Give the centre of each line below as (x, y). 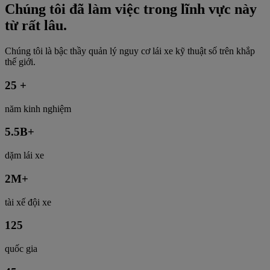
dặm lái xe (24, 155)
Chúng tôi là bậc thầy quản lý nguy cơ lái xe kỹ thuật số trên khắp (130, 51)
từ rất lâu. (36, 26)
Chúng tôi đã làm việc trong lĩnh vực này (131, 9)
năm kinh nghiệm (38, 108)
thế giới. (20, 62)
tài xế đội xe (28, 202)
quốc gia (21, 249)
